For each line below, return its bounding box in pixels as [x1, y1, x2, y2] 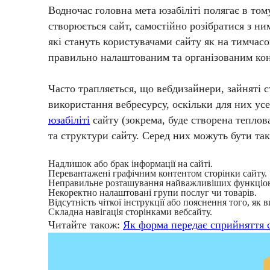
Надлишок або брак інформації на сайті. [48, 159, 213, 169]
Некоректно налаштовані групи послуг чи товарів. [48, 187, 257, 198]
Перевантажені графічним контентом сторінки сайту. [48, 168, 267, 179]
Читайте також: [48, 219, 123, 231]
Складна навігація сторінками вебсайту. [48, 207, 212, 218]
